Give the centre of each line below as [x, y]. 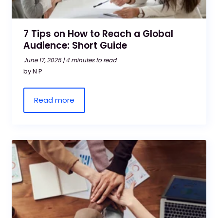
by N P [33, 71]
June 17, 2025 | [44, 60]
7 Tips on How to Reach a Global [98, 34]
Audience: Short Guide [75, 45]
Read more [54, 100]
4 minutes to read [91, 60]
